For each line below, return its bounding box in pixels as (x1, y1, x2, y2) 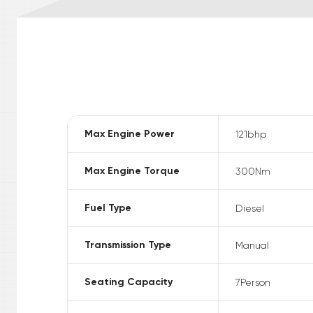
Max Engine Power (85, 128, 175, 140)
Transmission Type (85, 239, 171, 252)
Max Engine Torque (85, 165, 180, 177)
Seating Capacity (85, 276, 173, 289)
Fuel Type (85, 202, 131, 214)
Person (240, 277, 270, 289)
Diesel (235, 203, 264, 214)
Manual (235, 240, 269, 252)
